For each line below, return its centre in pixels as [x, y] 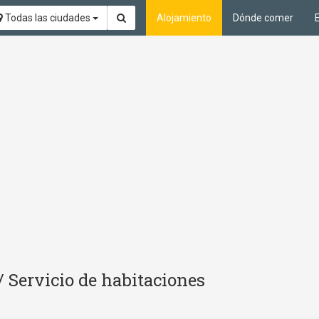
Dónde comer [263, 18]
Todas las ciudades [48, 18]
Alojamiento [184, 18]
